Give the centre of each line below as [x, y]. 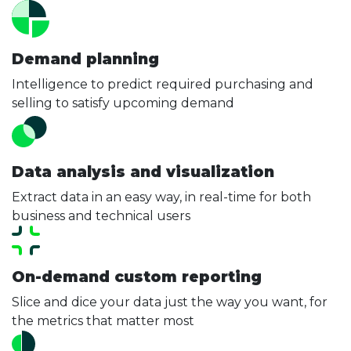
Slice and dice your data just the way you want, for [170, 302]
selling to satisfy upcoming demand [123, 103]
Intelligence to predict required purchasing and [163, 84]
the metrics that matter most [103, 321]
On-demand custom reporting [137, 277]
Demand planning [85, 59]
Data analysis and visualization [143, 172]
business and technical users [101, 216]
